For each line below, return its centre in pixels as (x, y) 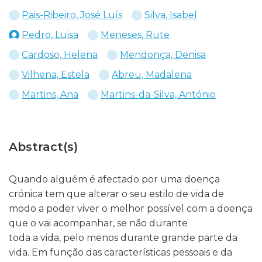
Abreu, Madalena (152, 75)
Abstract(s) (43, 147)
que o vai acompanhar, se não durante (98, 223)
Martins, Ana (50, 94)
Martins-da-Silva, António (158, 94)
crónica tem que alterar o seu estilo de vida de (116, 194)
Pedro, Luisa (50, 35)
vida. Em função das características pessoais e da (120, 252)
